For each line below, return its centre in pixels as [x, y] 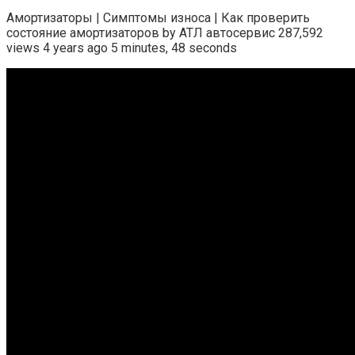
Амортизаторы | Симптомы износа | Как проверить [158, 18]
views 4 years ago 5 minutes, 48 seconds [122, 48]
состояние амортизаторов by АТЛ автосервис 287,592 [165, 33]
